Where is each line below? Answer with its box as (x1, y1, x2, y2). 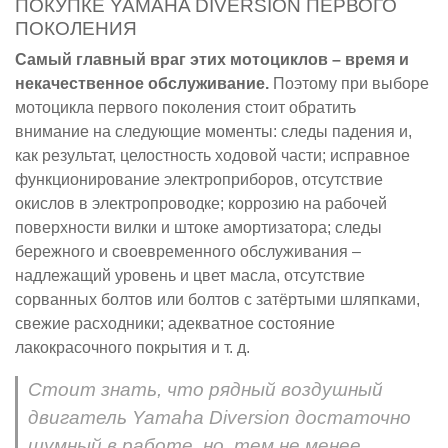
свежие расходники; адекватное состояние (15, 314, 335, 332)
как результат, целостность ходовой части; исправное (15, 146, 410, 164)
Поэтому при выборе (269, 74, 429, 92)
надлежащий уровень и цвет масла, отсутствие (15, 266, 365, 284)
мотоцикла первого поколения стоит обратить (15, 98, 356, 116)
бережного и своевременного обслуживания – (15, 242, 361, 260)
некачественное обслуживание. (15, 74, 269, 92)
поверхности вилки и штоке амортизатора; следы (15, 218, 382, 236)
